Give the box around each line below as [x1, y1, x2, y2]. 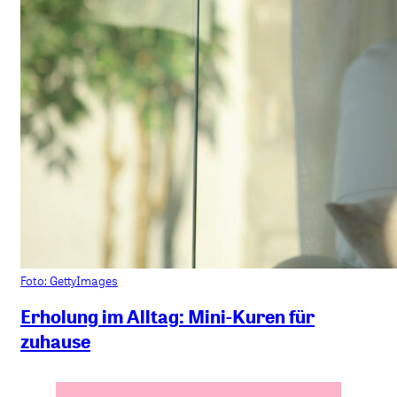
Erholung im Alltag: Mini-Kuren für [20, 304, 315, 330]
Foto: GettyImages [20, 271, 118, 289]
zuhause [20, 329, 90, 354]
